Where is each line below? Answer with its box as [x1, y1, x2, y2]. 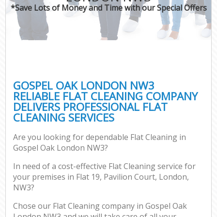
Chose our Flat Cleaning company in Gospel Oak [13, 201, 187, 212]
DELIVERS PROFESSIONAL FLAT [13, 99, 168, 114]
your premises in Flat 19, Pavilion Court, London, [13, 171, 189, 183]
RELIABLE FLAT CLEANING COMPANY [13, 88, 198, 104]
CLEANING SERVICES [13, 109, 115, 125]
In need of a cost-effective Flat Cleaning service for [13, 161, 196, 172]
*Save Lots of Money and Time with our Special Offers [10, 2, 207, 13]
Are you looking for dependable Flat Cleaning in [13, 132, 186, 143]
